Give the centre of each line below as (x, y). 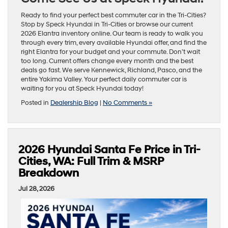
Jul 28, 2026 (36, 189)
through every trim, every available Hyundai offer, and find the (114, 42)
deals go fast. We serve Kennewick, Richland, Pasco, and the (111, 70)
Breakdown (49, 173)
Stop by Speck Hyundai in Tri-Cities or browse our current (107, 24)
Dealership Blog (74, 103)
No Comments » (127, 103)
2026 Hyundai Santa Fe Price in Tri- (109, 150)
